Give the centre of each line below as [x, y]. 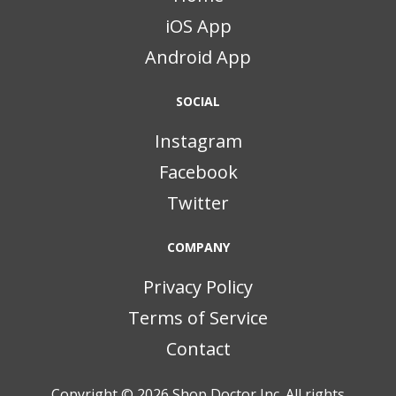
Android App [198, 57]
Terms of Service [198, 318]
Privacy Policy [198, 287]
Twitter [198, 203]
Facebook [198, 172]
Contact [198, 349]
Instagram [198, 141]
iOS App [198, 27]
